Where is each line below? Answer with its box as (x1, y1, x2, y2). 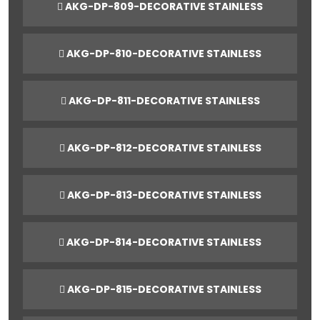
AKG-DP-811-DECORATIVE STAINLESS (66, 93, 260, 108)
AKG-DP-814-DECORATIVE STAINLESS (64, 234, 261, 249)
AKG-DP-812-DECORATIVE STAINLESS (64, 140, 261, 155)
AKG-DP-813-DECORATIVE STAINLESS (64, 187, 261, 202)
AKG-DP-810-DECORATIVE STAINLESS (64, 46, 261, 61)
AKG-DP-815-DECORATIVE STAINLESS (64, 281, 261, 296)
